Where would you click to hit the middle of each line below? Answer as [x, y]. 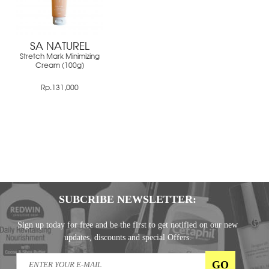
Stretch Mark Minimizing [59, 57]
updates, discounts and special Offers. [128, 237]
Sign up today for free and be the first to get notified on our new [128, 225]
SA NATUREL [59, 47]
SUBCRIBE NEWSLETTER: [128, 199]
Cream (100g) [59, 66]
